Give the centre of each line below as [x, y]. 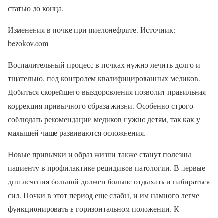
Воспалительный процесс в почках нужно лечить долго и [104, 64]
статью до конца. [36, 8]
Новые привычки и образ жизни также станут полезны [100, 154]
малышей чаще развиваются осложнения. [77, 132]
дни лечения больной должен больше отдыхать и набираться [109, 181]
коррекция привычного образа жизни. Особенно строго [100, 105]
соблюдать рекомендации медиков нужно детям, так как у [104, 119]
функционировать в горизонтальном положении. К [93, 208]
